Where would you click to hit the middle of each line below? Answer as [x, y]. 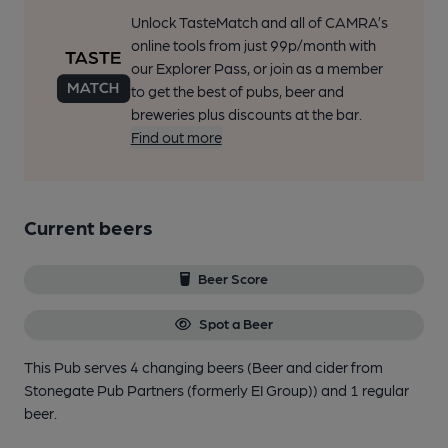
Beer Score [233, 278]
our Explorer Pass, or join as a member [256, 68]
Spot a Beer [235, 323]
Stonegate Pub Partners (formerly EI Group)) [172, 389]
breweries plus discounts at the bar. [246, 114]
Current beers [88, 227]
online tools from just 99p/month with [253, 45]
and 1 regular [365, 389]
